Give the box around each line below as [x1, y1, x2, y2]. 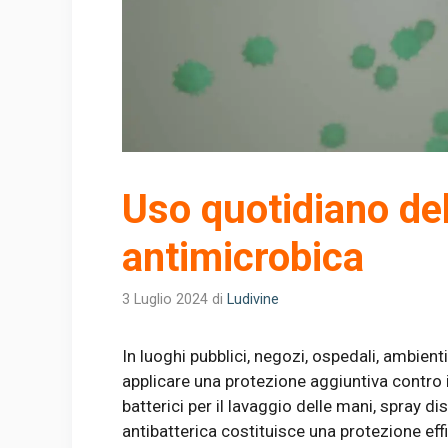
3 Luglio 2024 [122, 290, 208, 308]
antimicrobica [122, 233, 364, 281]
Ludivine [227, 290, 279, 308]
